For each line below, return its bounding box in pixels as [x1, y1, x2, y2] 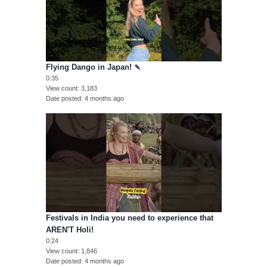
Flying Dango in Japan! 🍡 [45, 63, 142, 72]
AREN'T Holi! [45, 225, 94, 235]
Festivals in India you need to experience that [45, 213, 213, 223]
